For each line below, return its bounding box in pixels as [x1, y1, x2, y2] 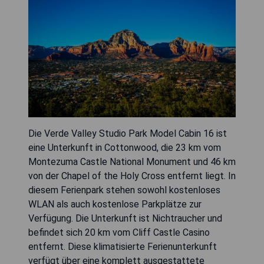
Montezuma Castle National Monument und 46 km [28, 156, 236, 167]
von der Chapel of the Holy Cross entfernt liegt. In [28, 170, 236, 181]
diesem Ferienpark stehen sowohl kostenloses [28, 184, 220, 196]
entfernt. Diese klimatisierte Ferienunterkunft [28, 240, 217, 252]
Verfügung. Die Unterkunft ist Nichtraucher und [28, 212, 222, 224]
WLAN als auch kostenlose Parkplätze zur [28, 198, 202, 210]
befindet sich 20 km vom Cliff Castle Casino [28, 226, 210, 238]
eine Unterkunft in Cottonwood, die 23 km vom [28, 141, 221, 153]
